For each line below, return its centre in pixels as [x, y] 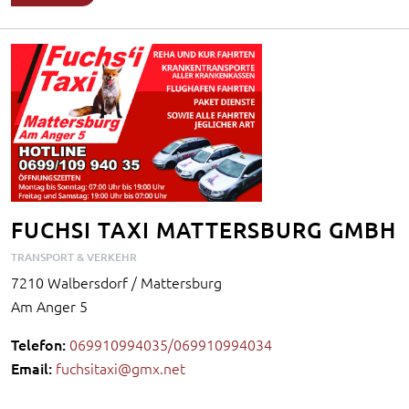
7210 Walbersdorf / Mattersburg [116, 283]
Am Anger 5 [49, 306]
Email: [31, 368]
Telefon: [38, 345]
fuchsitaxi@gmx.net [121, 368]
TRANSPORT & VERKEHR [74, 257]
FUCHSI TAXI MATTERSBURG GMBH [204, 230]
